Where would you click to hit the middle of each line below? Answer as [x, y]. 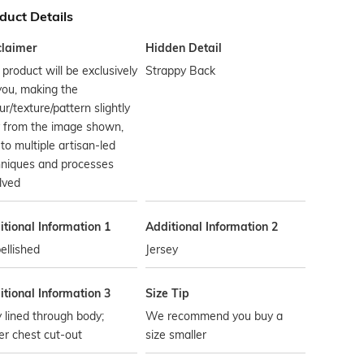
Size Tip [168, 293]
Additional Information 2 [212, 227]
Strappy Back [181, 71]
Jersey [162, 249]
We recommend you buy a [214, 316]
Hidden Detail [184, 48]
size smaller [176, 335]
